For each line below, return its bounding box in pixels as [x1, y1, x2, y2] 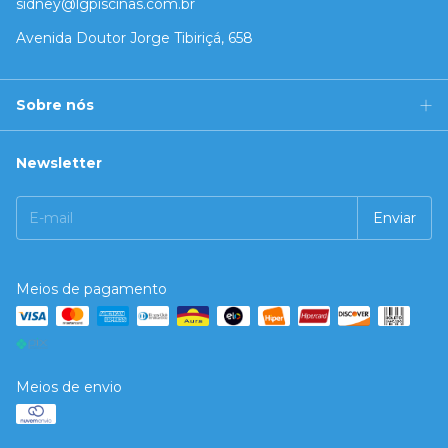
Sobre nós [16, 96, 94, 115]
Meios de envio [16, 378, 122, 397]
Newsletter [16, 154, 102, 173]
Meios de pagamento [16, 280, 167, 299]
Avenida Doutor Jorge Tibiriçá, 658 [16, 29, 253, 48]
